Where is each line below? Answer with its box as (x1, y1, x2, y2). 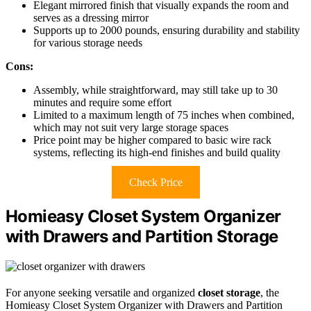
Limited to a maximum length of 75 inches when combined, (33, 108, 294, 121)
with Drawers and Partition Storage (6, 226, 278, 246)
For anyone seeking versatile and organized (6, 286, 198, 299)
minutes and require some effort (33, 96, 171, 108)
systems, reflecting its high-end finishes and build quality (33, 146, 280, 158)
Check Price (128, 176, 183, 188)
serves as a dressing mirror (33, 11, 149, 24)
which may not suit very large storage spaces (33, 121, 228, 133)
